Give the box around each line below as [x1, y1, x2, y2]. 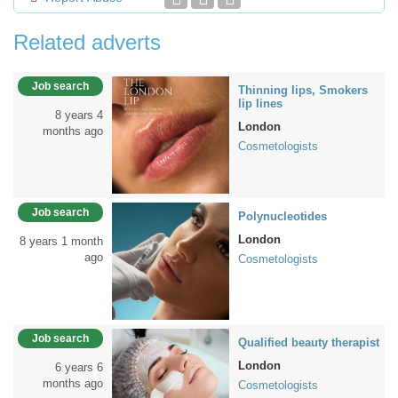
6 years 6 [55, 361, 103, 374]
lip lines [238, 97, 283, 110]
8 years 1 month [20, 235, 103, 248]
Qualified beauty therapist [238, 336, 379, 349]
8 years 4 [55, 108, 103, 122]
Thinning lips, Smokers [238, 84, 368, 97]
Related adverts [13, 30, 161, 54]
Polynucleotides [238, 210, 327, 223]
